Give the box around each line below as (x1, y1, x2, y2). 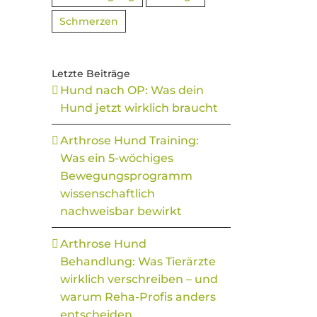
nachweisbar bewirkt (60, 204, 182, 218)
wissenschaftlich (60, 187, 155, 200)
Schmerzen (59, 15, 118, 28)
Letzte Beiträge (52, 67, 130, 80)
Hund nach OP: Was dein (60, 83, 204, 97)
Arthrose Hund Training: (60, 134, 199, 147)
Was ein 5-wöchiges (60, 151, 173, 165)
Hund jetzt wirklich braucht (60, 101, 218, 115)
